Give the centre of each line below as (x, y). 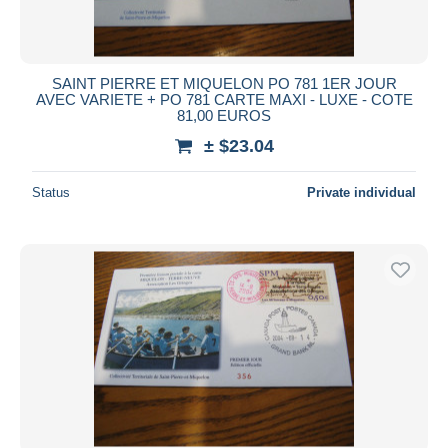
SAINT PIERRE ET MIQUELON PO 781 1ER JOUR (224, 83)
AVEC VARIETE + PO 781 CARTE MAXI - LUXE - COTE (224, 99)
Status (51, 192)
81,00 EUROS (224, 115)
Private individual (361, 192)
